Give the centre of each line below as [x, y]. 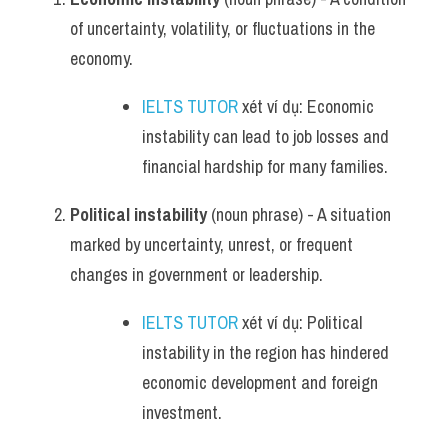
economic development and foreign [260, 382]
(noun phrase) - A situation [299, 214]
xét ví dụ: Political [300, 322]
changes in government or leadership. [196, 274]
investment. [182, 412]
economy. [101, 58]
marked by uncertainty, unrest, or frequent [211, 244]
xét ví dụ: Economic [306, 106]
